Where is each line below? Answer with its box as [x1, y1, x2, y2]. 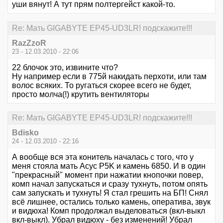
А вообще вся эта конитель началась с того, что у [12, 153, 194, 162]
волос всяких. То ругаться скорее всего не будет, [12, 81, 191, 90]
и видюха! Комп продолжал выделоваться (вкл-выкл [12, 207, 205, 216]
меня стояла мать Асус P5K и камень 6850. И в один [12, 162, 206, 171]
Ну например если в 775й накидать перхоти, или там [12, 72, 207, 81]
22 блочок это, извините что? [12, 63, 118, 72]
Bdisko [12, 128, 39, 137]
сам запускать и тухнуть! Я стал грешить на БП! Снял [12, 189, 208, 198]
